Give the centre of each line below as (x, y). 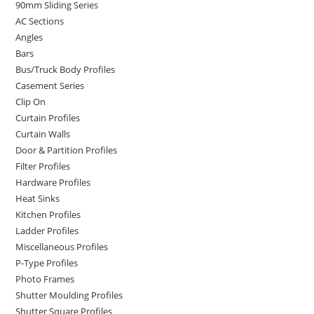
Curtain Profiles (48, 117)
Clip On (31, 101)
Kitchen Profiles (48, 214)
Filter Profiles (43, 166)
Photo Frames (45, 279)
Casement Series (50, 85)
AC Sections (40, 21)
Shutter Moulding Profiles (69, 295)
